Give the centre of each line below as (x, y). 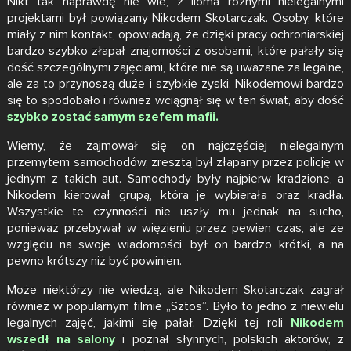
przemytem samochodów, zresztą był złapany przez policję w (175, 162)
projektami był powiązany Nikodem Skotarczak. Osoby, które (175, 18)
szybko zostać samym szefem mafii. (112, 116)
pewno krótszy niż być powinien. (94, 261)
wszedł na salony (61, 339)
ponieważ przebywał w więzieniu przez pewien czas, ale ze (175, 228)
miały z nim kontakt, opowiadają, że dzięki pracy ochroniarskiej (175, 34)
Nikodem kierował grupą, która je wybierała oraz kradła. (175, 195)
